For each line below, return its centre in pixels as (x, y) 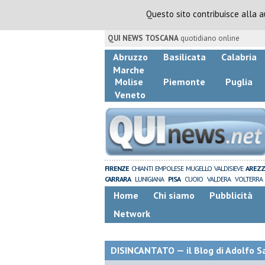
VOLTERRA (249, 179)
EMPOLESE (169, 168)
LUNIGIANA (149, 179)
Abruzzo (130, 57)
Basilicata (185, 57)
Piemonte (184, 82)
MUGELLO (199, 168)
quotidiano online (209, 38)
